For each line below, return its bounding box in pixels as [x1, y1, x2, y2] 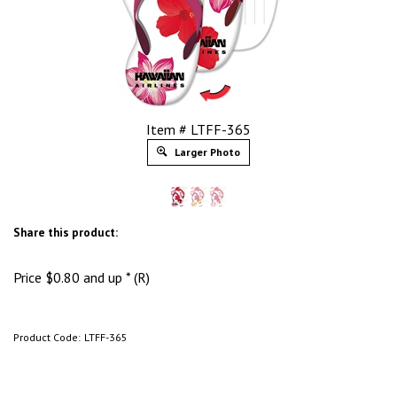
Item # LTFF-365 [146, 121, 251, 138]
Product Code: [13, 331, 81, 344]
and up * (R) [80, 269, 150, 286]
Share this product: [13, 224, 118, 240]
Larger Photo [172, 145, 240, 159]
